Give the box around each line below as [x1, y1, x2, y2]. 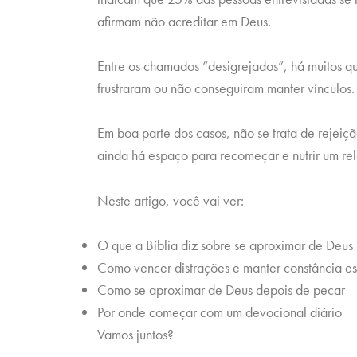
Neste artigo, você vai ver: [97, 190, 244, 210]
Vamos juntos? [97, 324, 174, 343]
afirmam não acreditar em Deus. [97, 11, 274, 30]
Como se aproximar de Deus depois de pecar [97, 280, 345, 299]
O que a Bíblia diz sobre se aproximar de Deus [97, 235, 353, 254]
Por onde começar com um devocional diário [97, 302, 342, 321]
